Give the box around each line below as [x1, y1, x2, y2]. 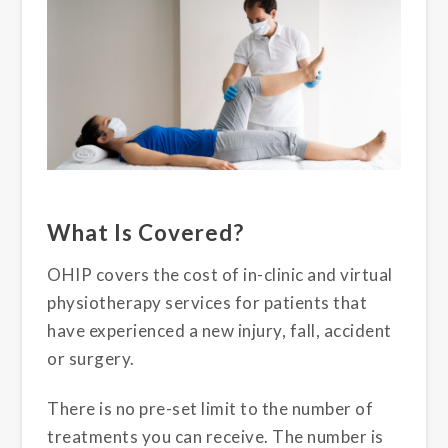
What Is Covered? [47, 218, 245, 246]
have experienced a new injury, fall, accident [47, 319, 392, 341]
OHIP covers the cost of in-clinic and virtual [47, 263, 393, 285]
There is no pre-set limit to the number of [47, 397, 374, 419]
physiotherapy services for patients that [47, 291, 368, 313]
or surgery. [47, 347, 135, 369]
